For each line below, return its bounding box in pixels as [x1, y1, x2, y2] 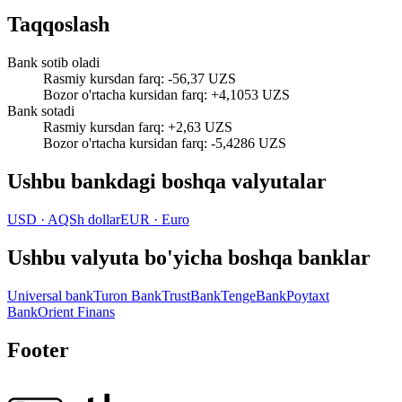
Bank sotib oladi [7, 55, 100, 71]
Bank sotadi [7, 103, 74, 119]
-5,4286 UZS [211, 135, 286, 152]
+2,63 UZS [168, 119, 232, 135]
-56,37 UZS [168, 71, 236, 87]
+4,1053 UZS [211, 87, 290, 103]
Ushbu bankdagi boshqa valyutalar [7, 170, 327, 194]
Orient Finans [38, 303, 115, 319]
